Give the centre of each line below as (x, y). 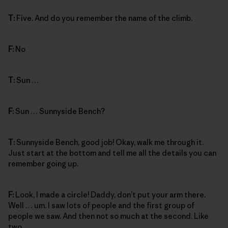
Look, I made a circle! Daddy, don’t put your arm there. (110, 194)
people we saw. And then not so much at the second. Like (108, 216)
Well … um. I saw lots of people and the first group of (101, 205)
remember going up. (43, 163)
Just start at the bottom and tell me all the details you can (112, 153)
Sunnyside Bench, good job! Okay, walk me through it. (109, 142)
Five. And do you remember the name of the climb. (104, 18)
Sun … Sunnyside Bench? (59, 111)
